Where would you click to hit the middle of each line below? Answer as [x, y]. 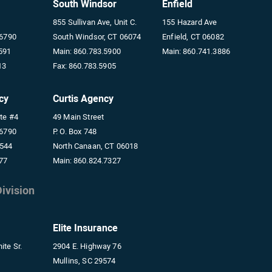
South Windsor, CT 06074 [97, 37]
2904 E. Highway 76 [87, 246]
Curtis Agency [83, 99]
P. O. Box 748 [74, 131]
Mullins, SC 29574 [84, 261]
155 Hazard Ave [190, 22]
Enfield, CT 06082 [193, 37]
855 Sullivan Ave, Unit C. [94, 22]
